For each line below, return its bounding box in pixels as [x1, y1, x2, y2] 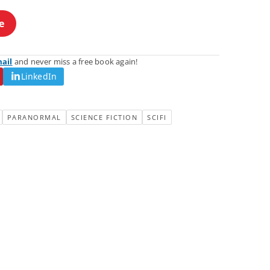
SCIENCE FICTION [71, 112, 137, 122]
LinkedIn [20, 70, 57, 82]
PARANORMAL [7, 112, 61, 122]
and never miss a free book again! [12, 55, 138, 67]
